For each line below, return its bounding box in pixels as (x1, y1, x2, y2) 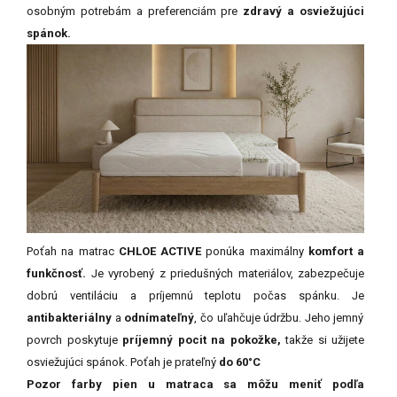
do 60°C (219, 354, 261, 369)
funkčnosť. (27, 266, 86, 280)
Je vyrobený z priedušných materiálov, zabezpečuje (86, 266, 364, 280)
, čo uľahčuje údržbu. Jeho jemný (194, 310, 364, 324)
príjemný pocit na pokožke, (122, 332, 285, 346)
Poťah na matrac (27, 244, 119, 258)
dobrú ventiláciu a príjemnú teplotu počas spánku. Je (27, 288, 364, 302)
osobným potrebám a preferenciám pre (27, 4, 244, 18)
